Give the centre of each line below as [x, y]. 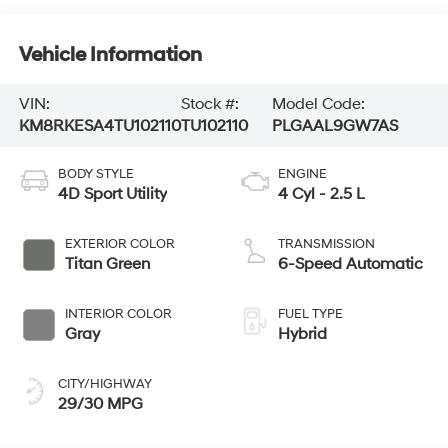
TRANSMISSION [326, 244]
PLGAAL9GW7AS [334, 126]
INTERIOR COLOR [118, 314]
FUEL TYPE [310, 314]
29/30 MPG [100, 404]
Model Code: [318, 104]
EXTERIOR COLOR [119, 244]
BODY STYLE [95, 174]
